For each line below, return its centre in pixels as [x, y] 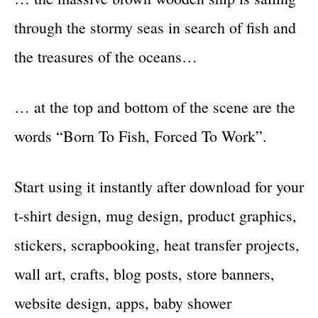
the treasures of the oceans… [106, 56]
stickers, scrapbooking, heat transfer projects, [157, 245]
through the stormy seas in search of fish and [155, 27]
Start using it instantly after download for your [159, 186]
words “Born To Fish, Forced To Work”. [141, 136]
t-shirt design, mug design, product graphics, [155, 215]
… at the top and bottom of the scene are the [155, 107]
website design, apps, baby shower [123, 303]
